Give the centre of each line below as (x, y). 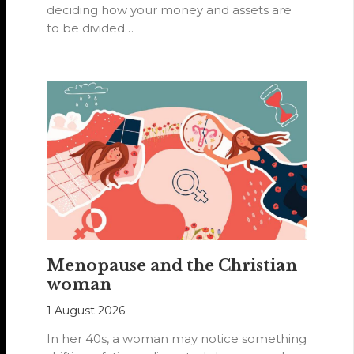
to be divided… (90, 28)
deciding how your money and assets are (169, 9)
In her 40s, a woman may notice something (177, 339)
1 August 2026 (86, 311)
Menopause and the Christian (172, 266)
